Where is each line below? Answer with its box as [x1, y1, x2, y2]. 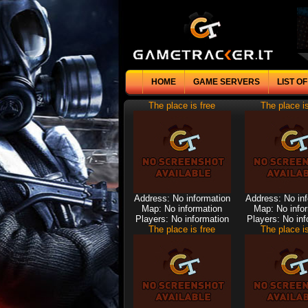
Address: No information [133, 193, 230, 203]
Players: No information [135, 214, 229, 224]
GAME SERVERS [193, 77, 260, 87]
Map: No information [142, 203, 222, 214]
